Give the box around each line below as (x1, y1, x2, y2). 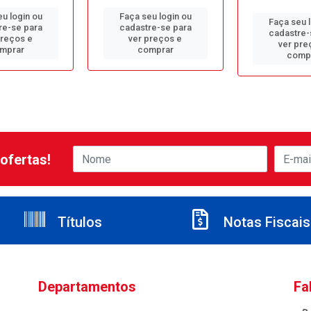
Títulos (54, 214, 102, 230)
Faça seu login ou (119, 11, 192, 22)
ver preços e (128, 33, 183, 44)
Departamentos (37, 278, 136, 295)
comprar (137, 44, 174, 55)
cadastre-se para (119, 22, 192, 33)
